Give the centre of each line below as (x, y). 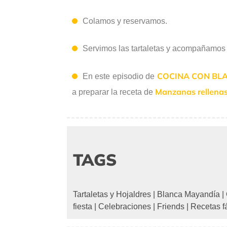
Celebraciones (125, 206)
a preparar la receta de (113, 92)
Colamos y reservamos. (125, 21)
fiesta (83, 206)
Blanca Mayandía (188, 194)
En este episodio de (120, 76)
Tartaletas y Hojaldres (112, 194)
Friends (171, 206)
